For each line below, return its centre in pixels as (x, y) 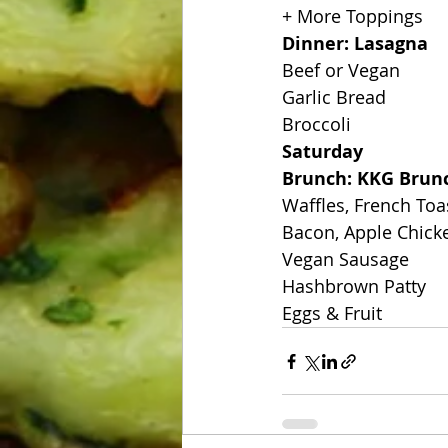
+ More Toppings (352, 16)
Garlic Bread (334, 97)
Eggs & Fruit (332, 313)
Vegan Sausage (345, 259)
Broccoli (316, 124)
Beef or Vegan (341, 70)
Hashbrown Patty (354, 286)
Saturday (322, 151)
